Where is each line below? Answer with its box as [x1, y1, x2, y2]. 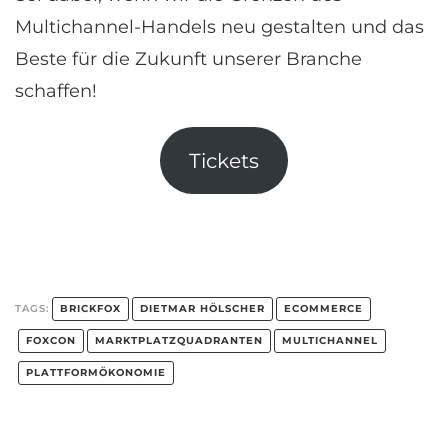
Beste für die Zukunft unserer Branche [15, 48, 362, 70]
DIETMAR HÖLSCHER [140, 301, 265, 315]
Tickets [189, 147, 259, 173]
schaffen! [15, 80, 97, 102]
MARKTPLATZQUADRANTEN [95, 333, 263, 347]
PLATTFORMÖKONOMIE [26, 365, 166, 379]
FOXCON [26, 333, 76, 347]
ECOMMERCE [284, 301, 363, 315]
